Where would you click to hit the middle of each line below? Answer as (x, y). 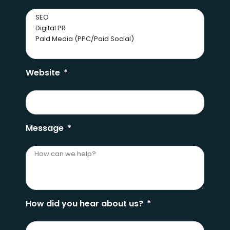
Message (46, 128)
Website (44, 72)
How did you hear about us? (85, 203)
